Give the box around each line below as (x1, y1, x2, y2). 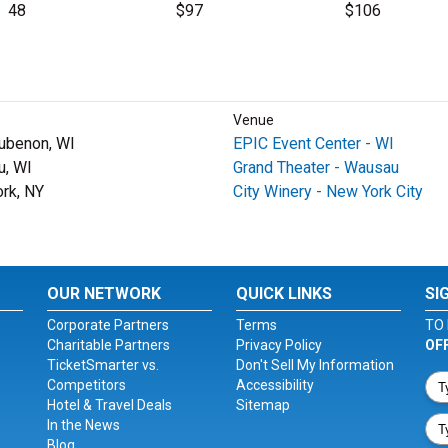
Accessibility (235, 377, 314, 393)
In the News (47, 417, 121, 433)
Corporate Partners (47, 317, 170, 333)
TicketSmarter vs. (47, 357, 160, 373)
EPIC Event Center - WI (232, 134, 394, 153)
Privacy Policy (235, 337, 322, 353)
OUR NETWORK (47, 284, 162, 303)
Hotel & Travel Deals (47, 397, 173, 413)
